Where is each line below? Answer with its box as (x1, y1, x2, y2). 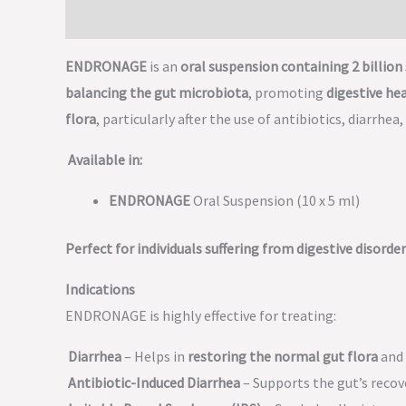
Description (65, 9, 138, 27)
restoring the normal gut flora (188, 347, 378, 365)
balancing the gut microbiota (65, 83, 248, 101)
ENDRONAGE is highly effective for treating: (65, 306, 336, 324)
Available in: (68, 150, 142, 169)
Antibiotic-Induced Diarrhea (68, 373, 240, 391)
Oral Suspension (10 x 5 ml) (193, 191, 360, 209)
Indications (65, 280, 138, 298)
